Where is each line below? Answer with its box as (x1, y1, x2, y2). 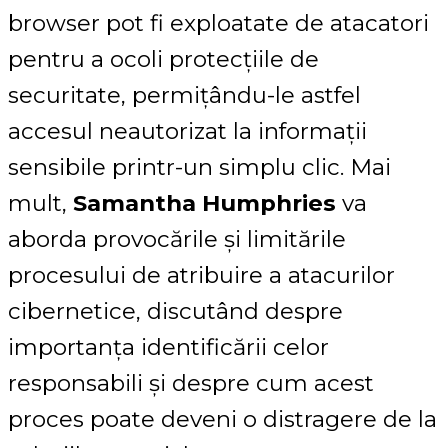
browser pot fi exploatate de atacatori (8, 9, 429, 38)
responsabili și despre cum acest (8, 369, 374, 398)
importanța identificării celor (8, 333, 329, 362)
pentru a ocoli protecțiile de (8, 45, 319, 74)
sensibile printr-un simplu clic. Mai (8, 153, 391, 182)
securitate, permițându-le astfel (8, 81, 361, 110)
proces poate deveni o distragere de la (8, 405, 437, 434)
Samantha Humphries (73, 189, 342, 218)
